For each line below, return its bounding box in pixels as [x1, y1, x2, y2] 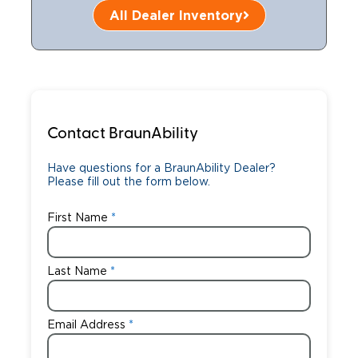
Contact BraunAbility [46, 126, 198, 142]
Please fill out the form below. [46, 177, 210, 188]
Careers [32, 22, 82, 34]
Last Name [46, 266, 107, 277]
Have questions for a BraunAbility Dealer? [46, 163, 276, 174]
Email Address [46, 320, 125, 331]
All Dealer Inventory [109, 8, 243, 22]
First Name [46, 213, 108, 224]
